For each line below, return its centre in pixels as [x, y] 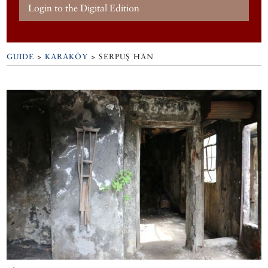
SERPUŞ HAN [127, 57]
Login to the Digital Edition [84, 8]
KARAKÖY [67, 57]
